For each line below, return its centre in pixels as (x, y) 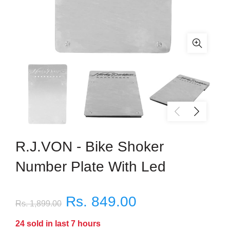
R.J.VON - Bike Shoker (90, 147)
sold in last (48, 224)
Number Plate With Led (91, 167)
